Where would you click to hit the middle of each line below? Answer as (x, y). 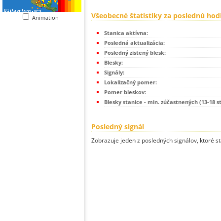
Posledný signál (118, 127)
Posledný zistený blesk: (135, 53)
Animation (48, 18)
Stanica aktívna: (126, 33)
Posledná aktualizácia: (134, 43)
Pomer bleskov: (125, 92)
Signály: (114, 73)
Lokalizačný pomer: (130, 82)
